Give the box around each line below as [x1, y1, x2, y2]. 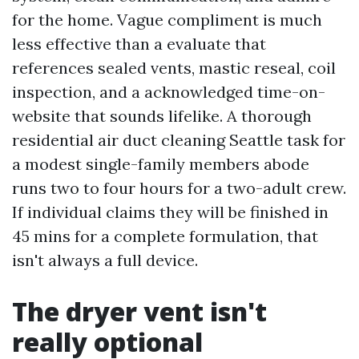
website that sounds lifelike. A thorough [12, 106, 312, 127]
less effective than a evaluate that [12, 34, 266, 54]
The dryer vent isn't [12, 294, 267, 329]
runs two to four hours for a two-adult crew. [12, 178, 346, 199]
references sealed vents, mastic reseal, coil [12, 58, 336, 79]
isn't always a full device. [12, 250, 198, 271]
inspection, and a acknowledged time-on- [12, 82, 325, 103]
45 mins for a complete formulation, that [12, 226, 318, 247]
